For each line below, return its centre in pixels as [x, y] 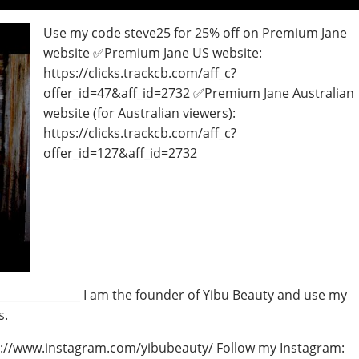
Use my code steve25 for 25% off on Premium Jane [196, 33]
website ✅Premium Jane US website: [153, 53]
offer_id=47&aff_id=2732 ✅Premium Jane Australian [199, 93]
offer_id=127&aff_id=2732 [121, 153]
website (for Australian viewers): [140, 113]
